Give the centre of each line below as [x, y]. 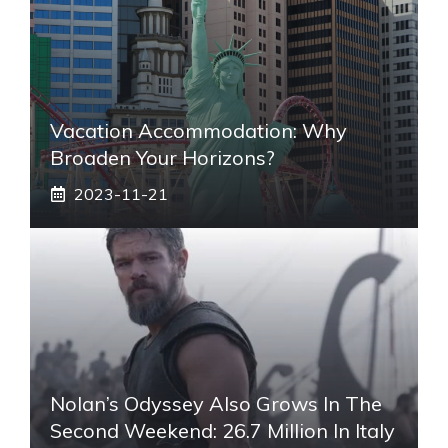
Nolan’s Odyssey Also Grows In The [216, 403]
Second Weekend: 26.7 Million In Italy [222, 430]
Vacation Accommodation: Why [198, 130]
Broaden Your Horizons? [162, 157]
